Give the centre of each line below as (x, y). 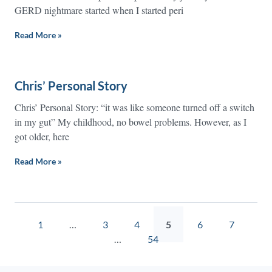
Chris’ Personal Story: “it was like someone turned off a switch (134, 107)
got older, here (42, 136)
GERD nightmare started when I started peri (99, 10)
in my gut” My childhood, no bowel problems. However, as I (131, 122)
